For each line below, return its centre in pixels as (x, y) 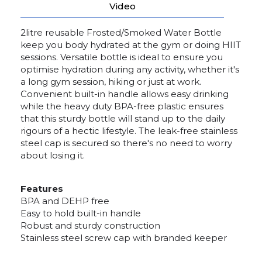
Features (42, 189)
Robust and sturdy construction (90, 225)
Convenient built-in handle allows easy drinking (125, 94)
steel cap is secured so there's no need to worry (126, 143)
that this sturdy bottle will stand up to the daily (123, 118)
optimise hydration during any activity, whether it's (130, 69)
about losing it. (53, 155)
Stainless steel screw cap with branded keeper (124, 238)
